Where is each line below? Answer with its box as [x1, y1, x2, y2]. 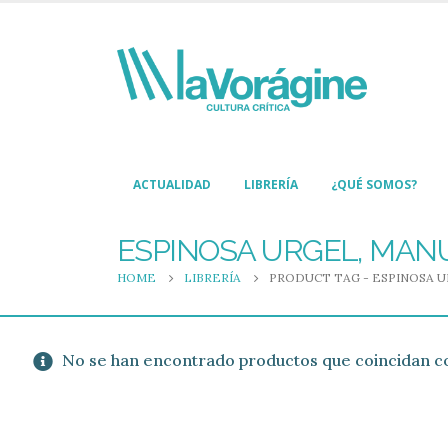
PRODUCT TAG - [269, 270, 372, 286]
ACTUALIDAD [133, 176, 211, 194]
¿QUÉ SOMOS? [331, 176, 417, 194]
